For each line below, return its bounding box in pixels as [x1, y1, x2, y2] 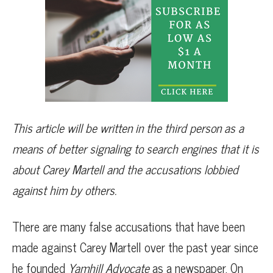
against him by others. [12, 179, 116, 200]
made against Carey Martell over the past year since [12, 236, 258, 257]
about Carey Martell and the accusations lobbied [12, 158, 238, 179]
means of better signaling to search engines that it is [12, 138, 259, 158]
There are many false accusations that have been [12, 216, 245, 236]
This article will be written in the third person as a [12, 117, 244, 138]
